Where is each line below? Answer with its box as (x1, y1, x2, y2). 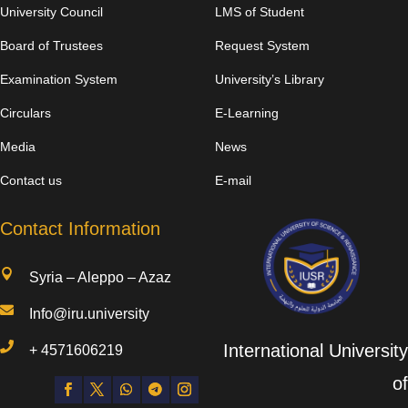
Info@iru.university (29, 305, 150, 321)
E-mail (215, 172, 252, 188)
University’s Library (215, 71, 325, 87)
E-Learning (215, 105, 280, 120)
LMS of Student (215, 4, 305, 19)
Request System (215, 37, 311, 53)
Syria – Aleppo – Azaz (29, 269, 172, 285)
